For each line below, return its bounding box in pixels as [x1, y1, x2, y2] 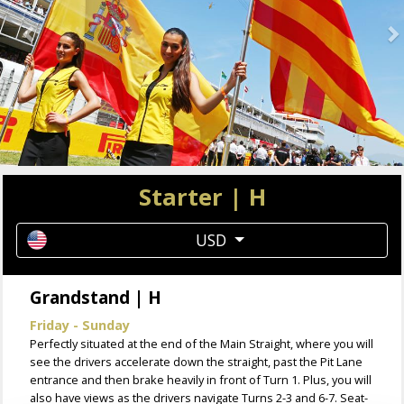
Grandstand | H [30, 285, 161, 310]
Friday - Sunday [30, 317, 130, 335]
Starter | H [138, 181, 266, 214]
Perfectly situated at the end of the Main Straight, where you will [30, 335, 373, 353]
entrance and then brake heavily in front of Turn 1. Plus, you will [30, 372, 372, 389]
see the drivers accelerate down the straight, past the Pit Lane [30, 353, 363, 371]
